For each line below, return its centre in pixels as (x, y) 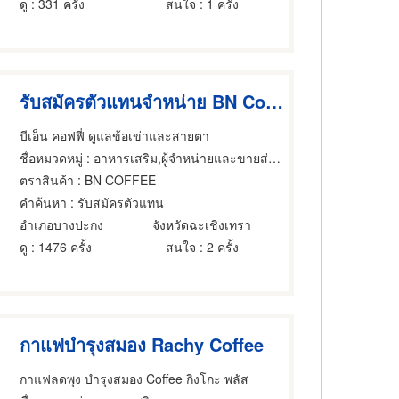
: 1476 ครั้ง (60, 246)
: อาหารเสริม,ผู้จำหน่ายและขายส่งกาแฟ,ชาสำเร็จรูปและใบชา (176, 157)
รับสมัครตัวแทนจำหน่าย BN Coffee (275, 101)
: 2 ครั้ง (218, 246)
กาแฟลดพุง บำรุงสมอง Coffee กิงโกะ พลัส (134, 378)
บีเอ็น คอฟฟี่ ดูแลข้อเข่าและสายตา (115, 135)
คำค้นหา (44, 202)
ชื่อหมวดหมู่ (52, 157)
